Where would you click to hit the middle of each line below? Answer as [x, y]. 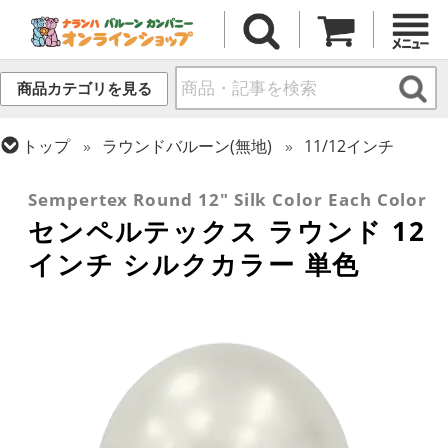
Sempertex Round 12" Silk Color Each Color [228, 200]
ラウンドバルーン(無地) [187, 145]
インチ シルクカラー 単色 [194, 264]
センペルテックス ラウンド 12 [227, 231]
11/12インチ [349, 145]
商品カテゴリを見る [84, 89]
